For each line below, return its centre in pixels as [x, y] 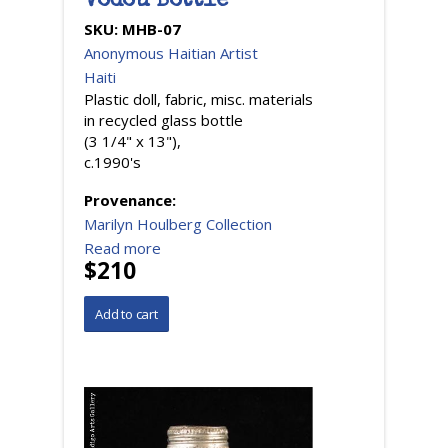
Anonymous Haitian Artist [171, 52]
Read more [122, 247]
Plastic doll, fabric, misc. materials [198, 98]
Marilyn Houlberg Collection [178, 223]
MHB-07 [151, 28]
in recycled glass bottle [163, 119]
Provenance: [132, 199]
